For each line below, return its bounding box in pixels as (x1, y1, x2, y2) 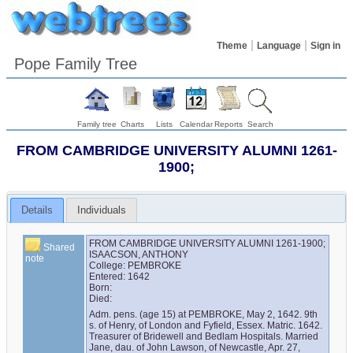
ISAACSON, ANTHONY (89, 248, 189, 260)
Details (20, 204, 53, 217)
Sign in (310, 40, 340, 51)
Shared (41, 241, 76, 253)
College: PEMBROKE (89, 259, 182, 271)
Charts (121, 120, 144, 128)
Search (247, 120, 273, 128)
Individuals (76, 204, 126, 217)
